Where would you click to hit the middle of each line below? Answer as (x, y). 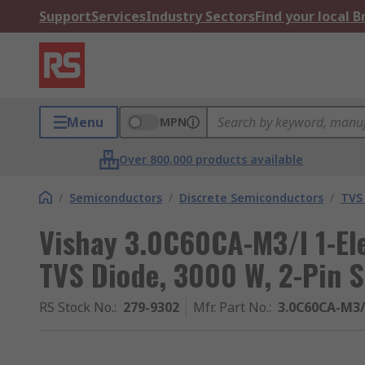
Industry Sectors (200, 16)
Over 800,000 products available (211, 159)
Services (119, 16)
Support (65, 16)
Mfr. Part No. (231, 307)
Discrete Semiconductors (251, 198)
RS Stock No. (77, 307)
